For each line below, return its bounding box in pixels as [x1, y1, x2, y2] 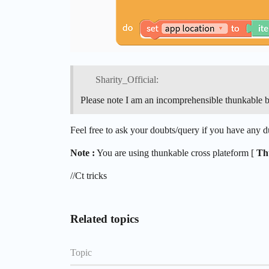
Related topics [70, 213, 139, 226]
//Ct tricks [70, 171, 107, 181]
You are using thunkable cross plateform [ [95, 148, 256, 159]
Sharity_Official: [95, 74, 159, 85]
